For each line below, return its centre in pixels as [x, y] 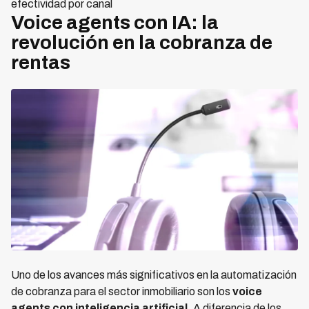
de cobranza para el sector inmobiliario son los [122, 292]
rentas [41, 63]
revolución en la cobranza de [142, 43]
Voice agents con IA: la [115, 23]
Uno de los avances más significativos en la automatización [154, 275]
